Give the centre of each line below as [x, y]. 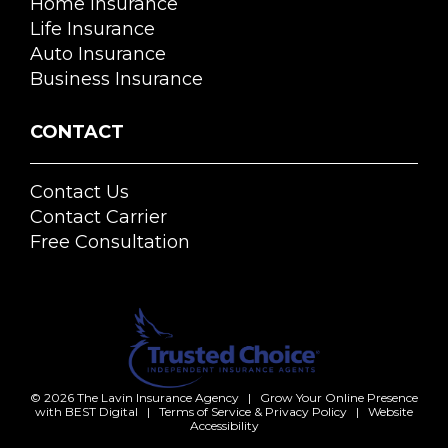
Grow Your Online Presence [339, 397]
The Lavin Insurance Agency [158, 397]
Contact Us [79, 191]
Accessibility [224, 425]
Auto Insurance [98, 53]
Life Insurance [92, 28]
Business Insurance [116, 78]
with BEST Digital [86, 411]
